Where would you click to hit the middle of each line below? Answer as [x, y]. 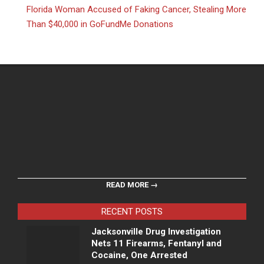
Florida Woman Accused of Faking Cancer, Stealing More [136, 10]
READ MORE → [132, 185]
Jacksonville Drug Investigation [156, 232]
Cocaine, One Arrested [139, 255]
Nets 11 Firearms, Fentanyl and [156, 244]
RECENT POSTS [132, 212]
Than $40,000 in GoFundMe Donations [100, 24]
